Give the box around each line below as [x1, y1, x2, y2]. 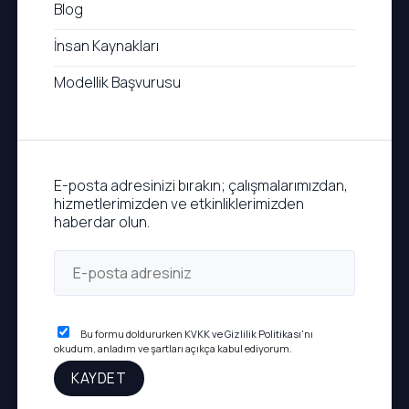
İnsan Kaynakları [53, 35, 159, 56]
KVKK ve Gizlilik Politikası [184, 326, 301, 341]
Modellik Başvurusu [53, 71, 181, 92]
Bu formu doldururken [79, 326, 184, 341]
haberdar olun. [53, 211, 150, 232]
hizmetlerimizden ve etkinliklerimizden [53, 193, 304, 214]
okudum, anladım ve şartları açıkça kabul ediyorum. [53, 341, 292, 355]
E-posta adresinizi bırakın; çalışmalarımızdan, [53, 174, 348, 195]
